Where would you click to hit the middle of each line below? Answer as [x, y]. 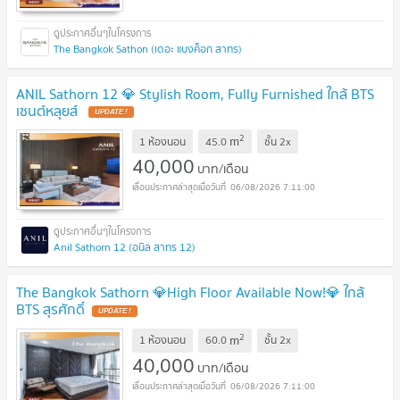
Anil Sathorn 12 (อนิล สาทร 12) [125, 247]
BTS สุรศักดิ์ [50, 309]
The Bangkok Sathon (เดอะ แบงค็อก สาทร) [148, 48]
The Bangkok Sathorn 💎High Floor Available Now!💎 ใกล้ [190, 292]
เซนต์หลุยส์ [49, 110]
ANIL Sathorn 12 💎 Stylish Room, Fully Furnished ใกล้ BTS [195, 93]
